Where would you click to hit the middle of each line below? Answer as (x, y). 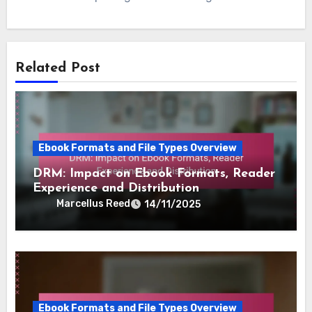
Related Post (58, 68)
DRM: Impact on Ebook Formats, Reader (154, 173)
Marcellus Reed (94, 203)
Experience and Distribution (116, 188)
